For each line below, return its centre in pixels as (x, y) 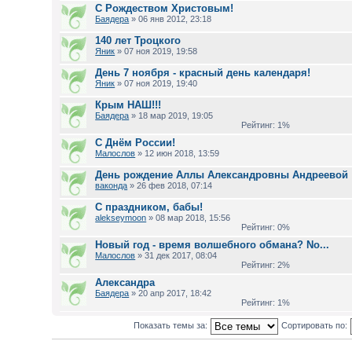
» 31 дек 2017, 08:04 (176, 255)
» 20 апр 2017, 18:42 (170, 293)
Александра (125, 282)
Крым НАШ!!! (128, 105)
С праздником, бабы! (149, 207)
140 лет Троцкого (138, 40)
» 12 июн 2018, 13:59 (178, 153)
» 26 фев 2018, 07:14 (170, 185)
